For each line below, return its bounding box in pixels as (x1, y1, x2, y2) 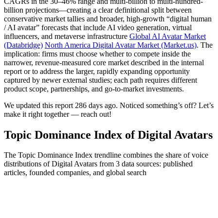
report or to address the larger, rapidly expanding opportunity (4, 67, 190, 75)
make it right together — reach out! (4, 109, 111, 118)
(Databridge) (4, 40, 43, 49)
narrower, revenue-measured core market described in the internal (4, 58, 204, 67)
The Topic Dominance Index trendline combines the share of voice (4, 151, 208, 160)
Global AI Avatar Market (129, 32, 206, 40)
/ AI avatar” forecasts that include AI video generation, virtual (4, 23, 192, 32)
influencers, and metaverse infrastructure (4, 32, 129, 40)
